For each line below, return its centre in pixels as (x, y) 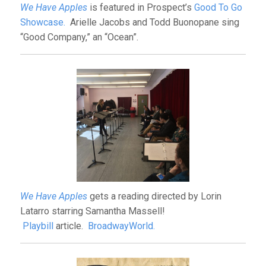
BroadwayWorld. (121, 226)
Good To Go (218, 7)
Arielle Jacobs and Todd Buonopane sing (152, 22)
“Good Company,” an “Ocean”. (79, 37)
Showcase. (42, 22)
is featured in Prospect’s (140, 7)
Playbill (38, 226)
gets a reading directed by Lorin (154, 197)
